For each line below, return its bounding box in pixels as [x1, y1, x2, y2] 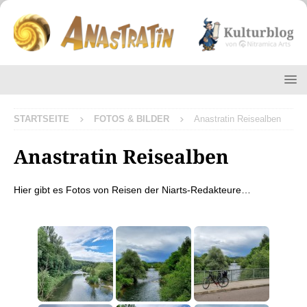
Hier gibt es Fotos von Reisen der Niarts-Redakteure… [14, 184, 251, 195]
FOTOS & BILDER [94, 113, 169, 124]
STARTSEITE [14, 113, 69, 124]
